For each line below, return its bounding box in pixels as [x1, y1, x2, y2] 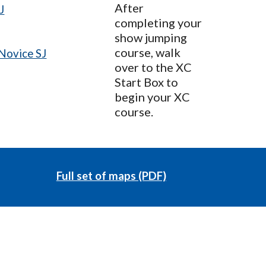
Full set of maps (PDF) [56, 169, 166, 182]
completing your [115, 15, 202, 30]
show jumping [115, 30, 188, 45]
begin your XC [115, 90, 191, 104]
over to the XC [115, 60, 192, 74]
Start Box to [115, 75, 179, 89]
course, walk [115, 45, 181, 59]
